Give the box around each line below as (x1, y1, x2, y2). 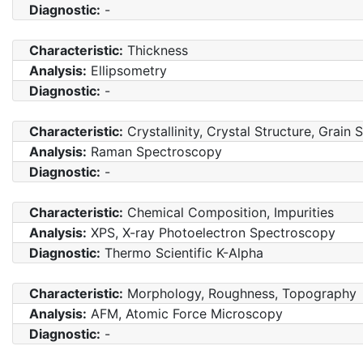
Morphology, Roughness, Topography (123, 285, 357, 302)
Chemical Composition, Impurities (123, 204, 334, 221)
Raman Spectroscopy (87, 143, 222, 160)
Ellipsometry (87, 62, 167, 79)
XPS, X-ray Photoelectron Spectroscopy (87, 224, 335, 241)
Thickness (123, 42, 188, 59)
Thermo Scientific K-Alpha (100, 245, 263, 262)
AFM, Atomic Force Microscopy (87, 305, 283, 322)
